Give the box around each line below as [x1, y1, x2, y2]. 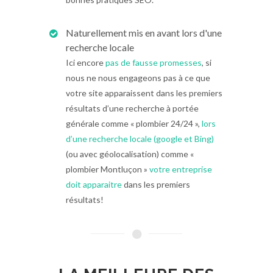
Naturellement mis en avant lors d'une [66, 27, 222, 38]
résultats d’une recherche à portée [66, 103, 199, 113]
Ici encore [66, 57, 105, 68]
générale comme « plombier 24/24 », [66, 118, 200, 129]
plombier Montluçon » [66, 164, 149, 174]
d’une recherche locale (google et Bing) [66, 133, 214, 144]
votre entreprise [149, 164, 212, 174]
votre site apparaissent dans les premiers [66, 88, 222, 98]
